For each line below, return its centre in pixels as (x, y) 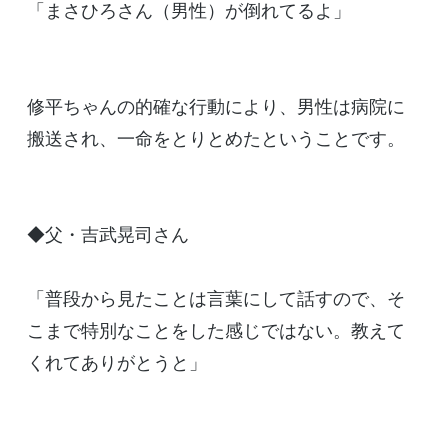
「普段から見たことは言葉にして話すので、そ (215, 298)
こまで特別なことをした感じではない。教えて (215, 330)
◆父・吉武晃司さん (107, 234)
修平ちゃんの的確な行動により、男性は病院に (215, 106)
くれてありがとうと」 (116, 362)
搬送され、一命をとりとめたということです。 (215, 138)
